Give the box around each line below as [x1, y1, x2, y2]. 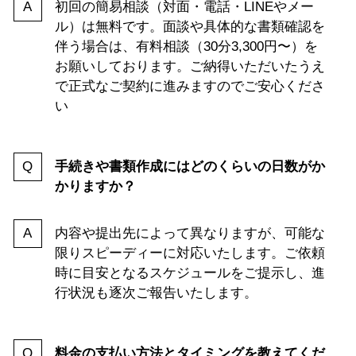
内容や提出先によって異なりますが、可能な [54, 226, 325, 242]
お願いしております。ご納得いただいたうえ [54, 59, 325, 75]
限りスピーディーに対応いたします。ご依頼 [54, 246, 325, 261]
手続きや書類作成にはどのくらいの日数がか [54, 159, 325, 175]
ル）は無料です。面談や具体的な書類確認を [54, 19, 325, 35]
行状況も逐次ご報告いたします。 [54, 285, 257, 301]
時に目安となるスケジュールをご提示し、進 [54, 265, 325, 281]
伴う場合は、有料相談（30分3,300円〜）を [54, 39, 318, 55]
